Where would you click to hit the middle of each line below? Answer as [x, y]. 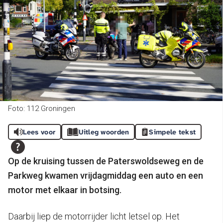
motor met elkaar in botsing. [65, 190]
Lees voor [39, 132]
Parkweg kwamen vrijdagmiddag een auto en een [106, 175]
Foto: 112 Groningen [42, 108]
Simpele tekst [172, 132]
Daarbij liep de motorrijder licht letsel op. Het [94, 216]
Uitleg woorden [104, 132]
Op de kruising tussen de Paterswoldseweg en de [106, 161]
